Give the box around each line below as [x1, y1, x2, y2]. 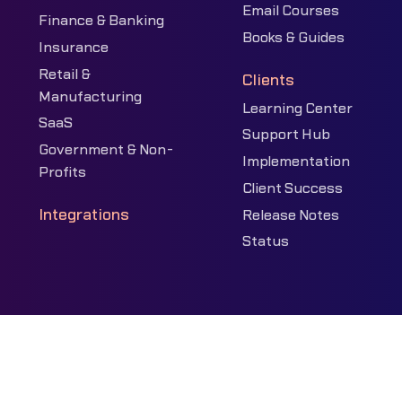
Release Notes [242, 207, 340, 223]
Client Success [242, 180, 344, 196]
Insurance [38, 39, 109, 55]
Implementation [242, 154, 351, 169]
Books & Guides [242, 31, 345, 46]
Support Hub [242, 127, 331, 143]
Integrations [38, 206, 129, 223]
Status [242, 234, 290, 249]
